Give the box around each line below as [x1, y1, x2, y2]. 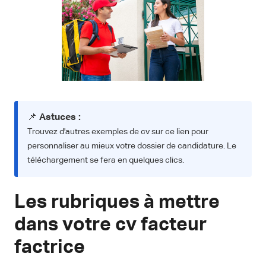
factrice [14, 238, 85, 258]
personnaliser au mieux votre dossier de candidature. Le [27, 142, 236, 151]
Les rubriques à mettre [14, 193, 220, 213]
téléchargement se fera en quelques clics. [27, 156, 184, 165]
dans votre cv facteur [14, 216, 207, 235]
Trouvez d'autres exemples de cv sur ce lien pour [27, 128, 208, 137]
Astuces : [39, 113, 81, 123]
